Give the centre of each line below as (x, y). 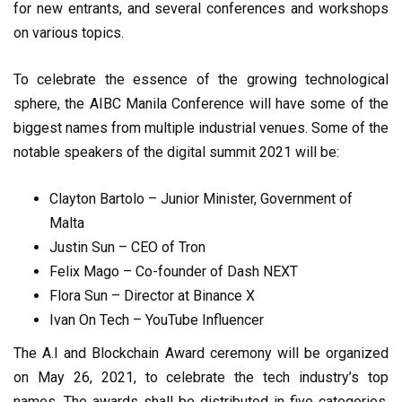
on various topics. (69, 32)
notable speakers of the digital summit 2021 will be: (176, 152)
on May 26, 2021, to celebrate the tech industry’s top (201, 377)
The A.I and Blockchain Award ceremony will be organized (201, 353)
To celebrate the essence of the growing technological (201, 79)
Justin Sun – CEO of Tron (127, 247)
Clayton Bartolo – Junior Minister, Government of (201, 198)
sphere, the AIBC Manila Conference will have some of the (201, 103)
